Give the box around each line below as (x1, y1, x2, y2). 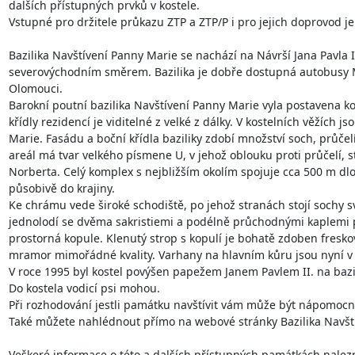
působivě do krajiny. (8, 180, 115, 196)
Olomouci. (8, 80, 63, 96)
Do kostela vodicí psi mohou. (8, 280, 160, 296)
